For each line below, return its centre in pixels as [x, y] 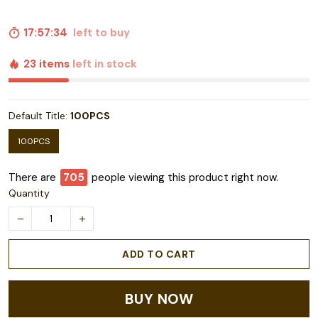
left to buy [97, 33]
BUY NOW [159, 299]
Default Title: [39, 116]
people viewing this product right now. [185, 178]
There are [32, 178]
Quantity [29, 193]
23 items [48, 64]
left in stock [105, 64]
